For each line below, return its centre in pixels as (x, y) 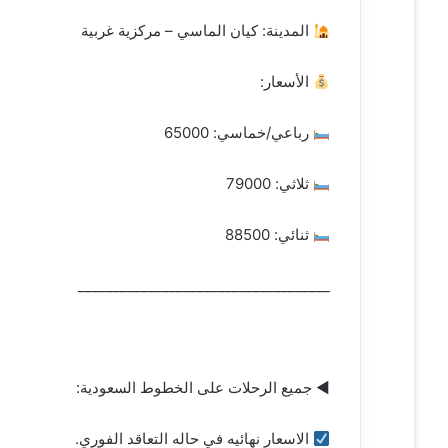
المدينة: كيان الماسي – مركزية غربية (196, 31)
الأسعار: (286, 82)
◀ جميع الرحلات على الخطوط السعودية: (203, 388)
